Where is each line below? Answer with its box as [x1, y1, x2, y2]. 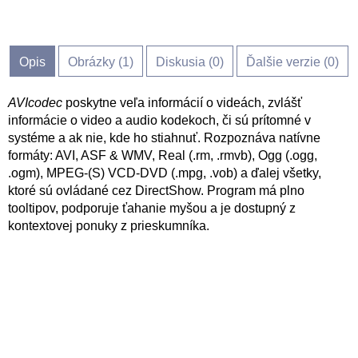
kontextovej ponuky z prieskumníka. [8, 219, 209, 233]
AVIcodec [8, 96, 62, 109]
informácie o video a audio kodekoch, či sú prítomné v [8, 113, 311, 127]
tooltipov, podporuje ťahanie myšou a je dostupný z [8, 201, 296, 215]
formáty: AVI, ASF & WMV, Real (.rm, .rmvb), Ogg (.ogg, [8, 149, 317, 162]
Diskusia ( [156, 55, 213, 69]
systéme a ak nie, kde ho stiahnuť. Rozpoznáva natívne [8, 131, 320, 145]
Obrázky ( [68, 55, 122, 69]
